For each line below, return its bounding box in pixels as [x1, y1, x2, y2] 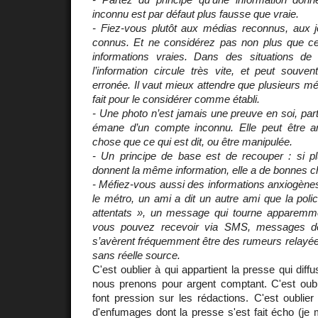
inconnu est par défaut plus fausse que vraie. [92, 7, 299, 20]
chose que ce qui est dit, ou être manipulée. [92, 135, 292, 148]
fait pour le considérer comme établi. [92, 92, 260, 105]
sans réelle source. [92, 248, 180, 261]
